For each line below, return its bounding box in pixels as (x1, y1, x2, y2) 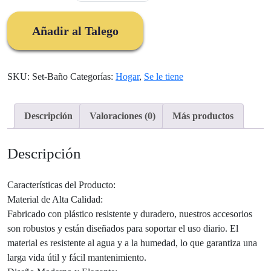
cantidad (112, 65, 145, 75)
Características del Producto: (7, 180, 116, 191)
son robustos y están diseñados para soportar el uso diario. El (7, 223, 238, 234)
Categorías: (70, 71, 116, 82)
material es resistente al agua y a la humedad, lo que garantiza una (7, 238, 257, 249)
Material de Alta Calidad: (7, 194, 103, 205)
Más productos (172, 111, 233, 121)
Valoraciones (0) (90, 111, 155, 121)
